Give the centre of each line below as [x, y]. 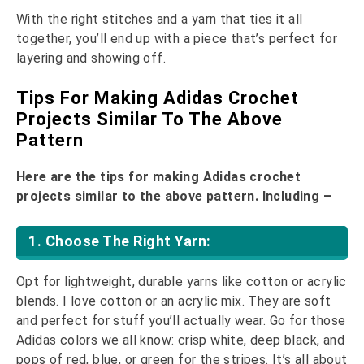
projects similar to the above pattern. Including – [176, 196]
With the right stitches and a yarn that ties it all [160, 19]
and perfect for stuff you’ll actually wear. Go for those [181, 320]
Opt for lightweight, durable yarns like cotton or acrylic [182, 281]
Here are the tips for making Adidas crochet [159, 176]
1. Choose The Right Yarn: [121, 240]
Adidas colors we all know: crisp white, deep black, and [180, 340]
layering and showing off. [91, 58]
